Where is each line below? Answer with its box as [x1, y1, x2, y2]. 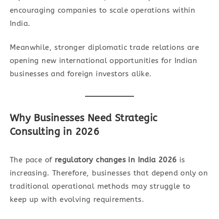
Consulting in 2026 [10, 126, 100, 138]
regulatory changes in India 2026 [54, 155, 177, 165]
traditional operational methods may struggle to [10, 182, 191, 191]
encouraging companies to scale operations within [10, 5, 196, 15]
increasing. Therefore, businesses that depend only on [10, 169, 208, 178]
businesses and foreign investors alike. [10, 69, 152, 79]
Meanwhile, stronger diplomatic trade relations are [10, 43, 199, 52]
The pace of [10, 155, 55, 165]
